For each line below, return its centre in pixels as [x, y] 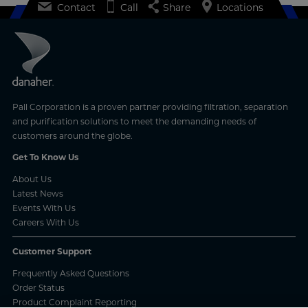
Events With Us [44, 208]
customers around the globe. [72, 135]
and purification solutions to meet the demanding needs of [134, 121]
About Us [32, 179]
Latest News [37, 193]
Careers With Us [45, 222]
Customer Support [52, 251]
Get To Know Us [45, 157]
